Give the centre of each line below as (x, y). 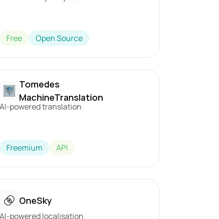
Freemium (25, 148)
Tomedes (40, 84)
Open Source (59, 38)
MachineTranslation (61, 97)
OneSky (36, 200)
